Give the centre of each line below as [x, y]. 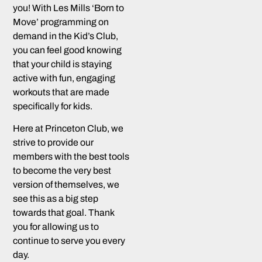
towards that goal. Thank [64, 213]
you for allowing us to [56, 227]
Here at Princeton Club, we [68, 129]
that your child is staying [63, 64]
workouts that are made [61, 92]
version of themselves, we [66, 185]
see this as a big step [56, 199]
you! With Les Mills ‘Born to [69, 8]
